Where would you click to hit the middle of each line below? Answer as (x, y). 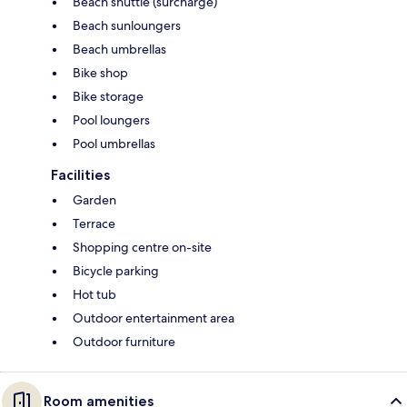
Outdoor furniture (124, 342)
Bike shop (100, 73)
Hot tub (94, 295)
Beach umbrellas (119, 50)
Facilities (80, 175)
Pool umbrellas (114, 144)
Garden (94, 200)
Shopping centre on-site (142, 248)
